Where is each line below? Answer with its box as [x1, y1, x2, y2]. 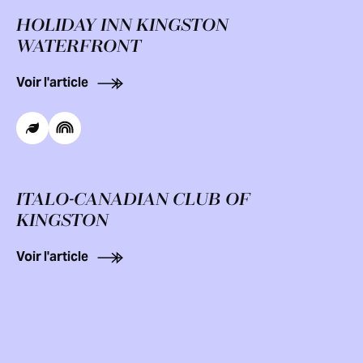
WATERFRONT [16, 37, 141, 57]
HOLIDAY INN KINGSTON [16, 16, 228, 36]
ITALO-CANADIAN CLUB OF [16, 190, 250, 210]
